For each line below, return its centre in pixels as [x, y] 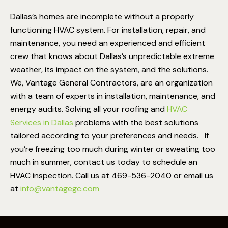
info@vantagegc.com [60, 188]
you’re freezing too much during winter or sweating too [113, 149]
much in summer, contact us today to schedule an [104, 162]
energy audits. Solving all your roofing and [88, 109]
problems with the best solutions [136, 122]
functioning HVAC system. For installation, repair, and [108, 30]
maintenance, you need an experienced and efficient [108, 43]
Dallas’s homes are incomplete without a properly [102, 16]
